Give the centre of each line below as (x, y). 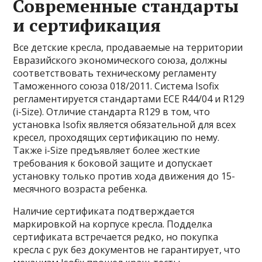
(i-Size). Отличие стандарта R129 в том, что (112, 112)
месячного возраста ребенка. (80, 189)
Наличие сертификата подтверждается (104, 211)
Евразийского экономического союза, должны (120, 61)
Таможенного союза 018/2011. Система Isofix (116, 86)
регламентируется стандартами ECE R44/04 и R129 (129, 99)
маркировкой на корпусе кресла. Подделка (113, 224)
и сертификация (87, 25)
